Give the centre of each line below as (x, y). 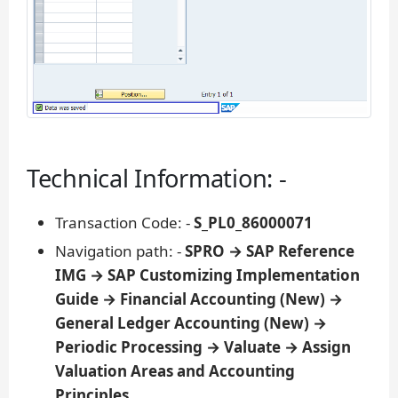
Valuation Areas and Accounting (175, 370)
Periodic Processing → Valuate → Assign (203, 346)
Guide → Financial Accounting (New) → (199, 298)
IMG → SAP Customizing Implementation (207, 275)
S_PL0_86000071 (253, 222)
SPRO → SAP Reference (270, 251)
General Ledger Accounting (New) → (191, 322)
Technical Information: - (157, 178)
